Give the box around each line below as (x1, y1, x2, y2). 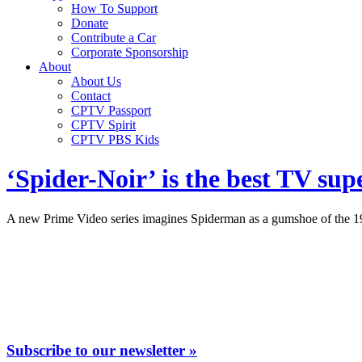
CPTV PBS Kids (71, 133, 159, 146)
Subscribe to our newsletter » (6, 341, 197, 359)
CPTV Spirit (71, 118, 136, 132)
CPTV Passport (71, 103, 151, 117)
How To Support (71, 2, 158, 15)
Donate (71, 16, 108, 30)
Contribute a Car (71, 31, 156, 44)
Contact (71, 89, 111, 103)
